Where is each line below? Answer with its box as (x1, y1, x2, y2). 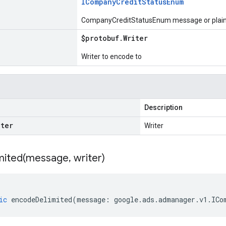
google (114, 195, 138, 204)
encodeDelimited (11, 195, 72, 204)
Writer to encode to (81, 52, 142, 61)
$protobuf (81, 33, 119, 43)
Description (144, 103, 183, 111)
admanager (158, 195, 195, 204)
